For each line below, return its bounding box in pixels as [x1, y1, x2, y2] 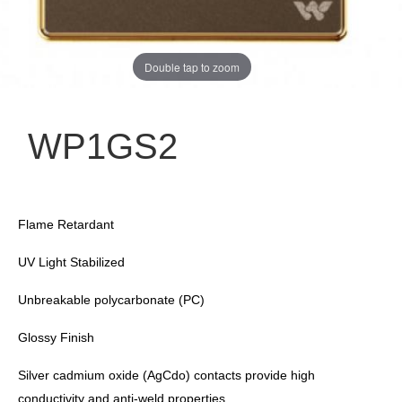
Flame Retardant [18, 217, 114, 232]
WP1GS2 [18, 127, 178, 166]
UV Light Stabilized [18, 255, 125, 269]
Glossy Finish [18, 330, 94, 345]
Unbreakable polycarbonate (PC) [18, 293, 205, 307]
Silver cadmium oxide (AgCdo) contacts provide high [18, 368, 315, 382]
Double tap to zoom [144, 58, 240, 74]
